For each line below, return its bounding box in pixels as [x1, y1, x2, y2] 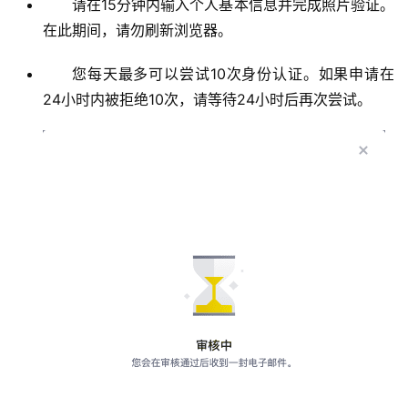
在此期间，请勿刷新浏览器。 [43, 20, 232, 39]
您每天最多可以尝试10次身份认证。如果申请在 [72, 64, 394, 83]
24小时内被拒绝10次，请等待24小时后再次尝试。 [43, 89, 372, 108]
